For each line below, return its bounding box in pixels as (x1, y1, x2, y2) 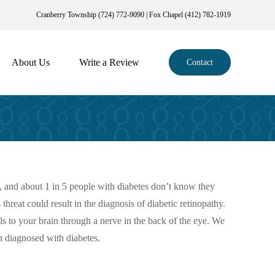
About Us (12, 56, 50, 68)
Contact (187, 58, 213, 67)
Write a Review (79, 56, 139, 68)
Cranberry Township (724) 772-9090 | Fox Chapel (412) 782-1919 (36, 10, 231, 19)
